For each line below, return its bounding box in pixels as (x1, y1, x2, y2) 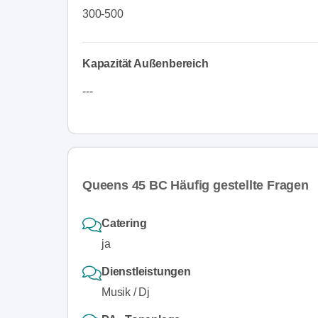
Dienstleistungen (102, 265, 191, 278)
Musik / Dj (102, 285, 150, 298)
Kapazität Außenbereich (82, 57, 209, 70)
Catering (102, 216, 147, 229)
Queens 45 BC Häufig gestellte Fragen (82, 177, 309, 192)
